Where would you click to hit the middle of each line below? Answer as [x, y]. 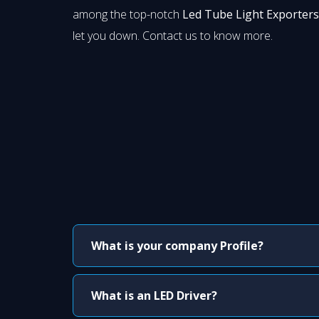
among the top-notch [128, 15]
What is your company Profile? [177, 246]
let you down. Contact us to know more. [173, 36]
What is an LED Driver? [154, 296]
